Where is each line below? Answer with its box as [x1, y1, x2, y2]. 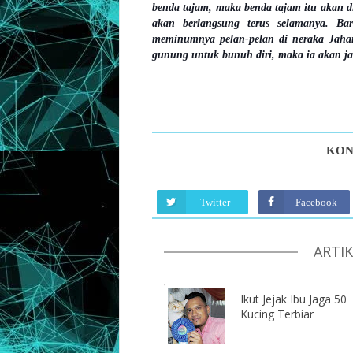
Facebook [295, 195, 337, 208]
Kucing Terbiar [240, 306, 314, 321]
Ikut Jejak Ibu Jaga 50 [240, 291, 347, 307]
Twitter [199, 195, 230, 208]
